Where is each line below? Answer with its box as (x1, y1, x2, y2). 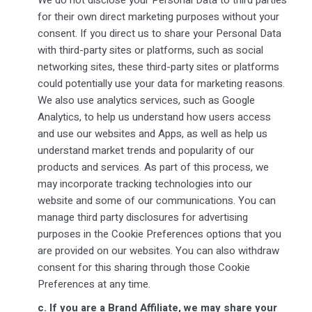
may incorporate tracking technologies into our (37, 175, 252, 192)
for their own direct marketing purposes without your (37, 8, 279, 24)
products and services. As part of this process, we (37, 159, 269, 175)
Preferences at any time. (37, 276, 150, 292)
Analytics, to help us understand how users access (37, 109, 271, 125)
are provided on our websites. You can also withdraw (37, 242, 279, 258)
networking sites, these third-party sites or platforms (37, 58, 279, 75)
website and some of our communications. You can (37, 192, 276, 208)
